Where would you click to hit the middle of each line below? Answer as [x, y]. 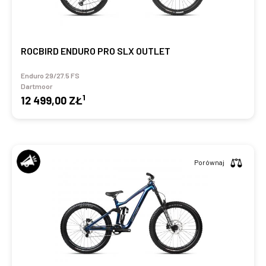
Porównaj [209, 162]
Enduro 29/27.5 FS [50, 75]
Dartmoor [37, 86]
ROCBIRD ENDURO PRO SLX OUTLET [96, 51]
